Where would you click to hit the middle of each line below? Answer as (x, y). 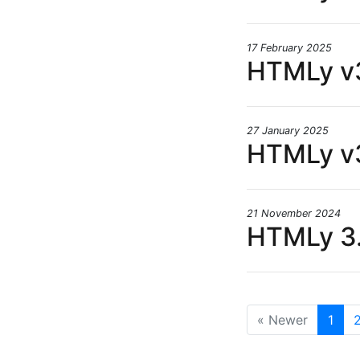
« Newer (282, 320)
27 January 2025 (288, 131)
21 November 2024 (294, 214)
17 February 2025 (289, 48)
